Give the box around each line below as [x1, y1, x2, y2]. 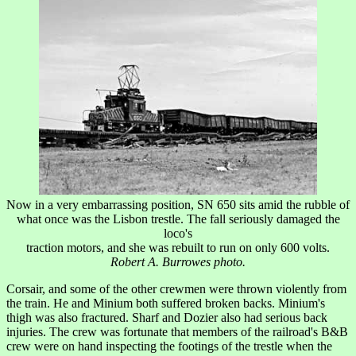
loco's [164, 226, 192, 241]
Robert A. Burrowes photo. [110, 255, 246, 269]
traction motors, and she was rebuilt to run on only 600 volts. [26, 241, 330, 255]
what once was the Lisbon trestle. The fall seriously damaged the [16, 212, 340, 226]
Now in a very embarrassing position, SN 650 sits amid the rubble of [6, 198, 350, 212]
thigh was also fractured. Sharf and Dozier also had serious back [6, 311, 327, 325]
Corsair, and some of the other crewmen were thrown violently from [6, 282, 346, 296]
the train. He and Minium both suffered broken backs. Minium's [6, 296, 325, 311]
